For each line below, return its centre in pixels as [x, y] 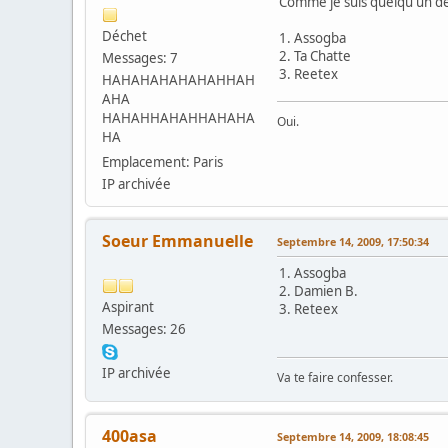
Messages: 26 [144, 328]
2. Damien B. [318, 290]
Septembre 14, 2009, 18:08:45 [353, 436]
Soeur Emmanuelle [177, 240]
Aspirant [128, 306]
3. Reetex [308, 73]
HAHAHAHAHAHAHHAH [178, 79]
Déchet [124, 35]
